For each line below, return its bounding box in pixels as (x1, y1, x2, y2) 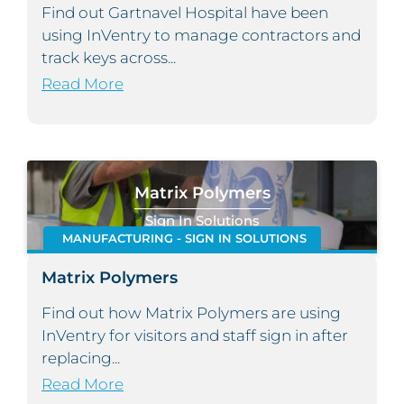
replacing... (41, 349, 120, 368)
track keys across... (41, 49, 176, 68)
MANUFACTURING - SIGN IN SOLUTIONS (61, 232, 307, 246)
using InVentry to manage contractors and (41, 26, 361, 45)
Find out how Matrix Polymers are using (41, 304, 341, 323)
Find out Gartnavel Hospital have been (41, 4, 328, 23)
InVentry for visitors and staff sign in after (41, 326, 348, 345)
